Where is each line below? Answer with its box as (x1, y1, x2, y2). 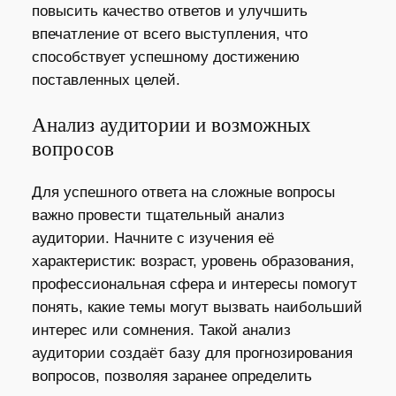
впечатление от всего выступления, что (31, 26, 308, 43)
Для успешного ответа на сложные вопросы (31, 183, 335, 201)
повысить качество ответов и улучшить (31, 3, 308, 20)
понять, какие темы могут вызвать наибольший (31, 298, 362, 316)
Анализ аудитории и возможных (31, 112, 311, 136)
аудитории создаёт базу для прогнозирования (31, 344, 353, 362)
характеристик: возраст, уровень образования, (31, 252, 354, 270)
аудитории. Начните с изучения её (31, 229, 274, 247)
